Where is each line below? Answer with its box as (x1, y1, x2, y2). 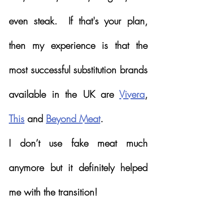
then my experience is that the (9, 38, 148, 52)
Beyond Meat (46, 111, 100, 125)
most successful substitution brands (9, 63, 148, 76)
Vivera (119, 87, 145, 101)
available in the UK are (9, 87, 119, 101)
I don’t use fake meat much (9, 136, 148, 150)
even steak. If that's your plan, (9, 14, 148, 27)
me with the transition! (9, 185, 97, 198)
